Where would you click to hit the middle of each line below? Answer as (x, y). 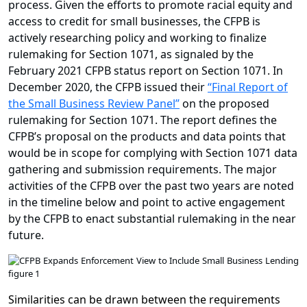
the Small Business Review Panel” (94, 104)
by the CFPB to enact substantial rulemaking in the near (152, 219)
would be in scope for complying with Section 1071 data (153, 153)
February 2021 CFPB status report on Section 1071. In (146, 71)
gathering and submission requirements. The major (143, 170)
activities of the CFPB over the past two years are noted (151, 186)
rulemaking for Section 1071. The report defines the (143, 120)
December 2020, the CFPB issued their (108, 87)
